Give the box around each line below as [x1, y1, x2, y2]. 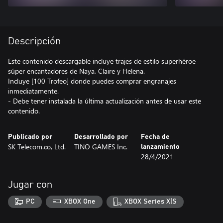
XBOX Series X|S [124, 198, 177, 206]
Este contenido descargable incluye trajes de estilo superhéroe [8, 56, 196, 66]
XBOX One [64, 198, 96, 206]
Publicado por [8, 133, 52, 140]
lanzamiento [140, 143, 180, 150]
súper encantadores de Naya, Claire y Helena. [8, 66, 145, 76]
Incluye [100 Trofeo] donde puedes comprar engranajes [8, 76, 176, 86]
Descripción [8, 36, 61, 46]
